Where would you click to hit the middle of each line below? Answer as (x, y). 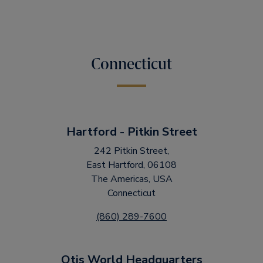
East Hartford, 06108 (131, 165)
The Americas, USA (131, 179)
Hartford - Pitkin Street (131, 132)
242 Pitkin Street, (131, 151)
